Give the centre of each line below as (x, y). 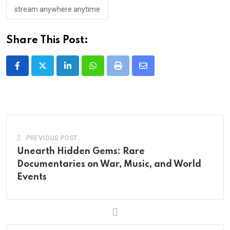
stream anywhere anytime (57, 9)
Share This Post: (47, 40)
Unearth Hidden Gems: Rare (81, 151)
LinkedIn (82, 72)
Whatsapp (110, 72)
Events (32, 177)
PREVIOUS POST (52, 138)
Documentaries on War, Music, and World (109, 164)
